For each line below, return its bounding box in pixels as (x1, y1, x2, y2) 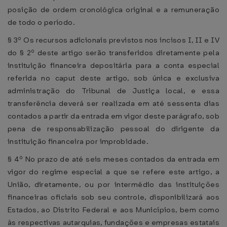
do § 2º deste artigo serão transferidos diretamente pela (8, 48, 219, 58)
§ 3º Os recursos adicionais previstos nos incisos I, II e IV (8, 35, 219, 45)
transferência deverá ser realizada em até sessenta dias (8, 98, 219, 108)
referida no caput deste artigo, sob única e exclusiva (8, 73, 219, 83)
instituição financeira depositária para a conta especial (8, 60, 219, 70)
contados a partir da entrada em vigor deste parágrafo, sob (8, 111, 219, 121)
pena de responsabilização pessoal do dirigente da (8, 124, 219, 134)
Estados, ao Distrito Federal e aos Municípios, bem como (8, 205, 219, 215)
